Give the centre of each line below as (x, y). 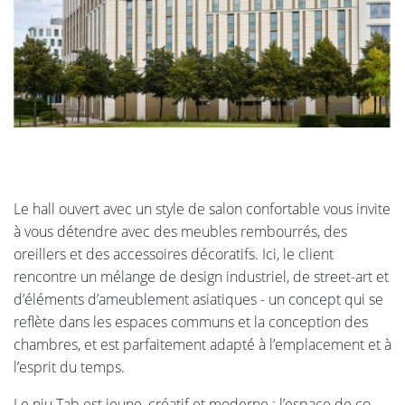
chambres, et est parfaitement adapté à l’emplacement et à (202, 345)
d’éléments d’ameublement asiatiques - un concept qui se (198, 300)
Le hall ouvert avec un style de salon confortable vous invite (202, 209)
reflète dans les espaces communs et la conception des (191, 322)
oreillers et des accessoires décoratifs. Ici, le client (174, 254)
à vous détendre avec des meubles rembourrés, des (180, 232)
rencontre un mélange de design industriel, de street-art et (201, 277)
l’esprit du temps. (69, 367)
